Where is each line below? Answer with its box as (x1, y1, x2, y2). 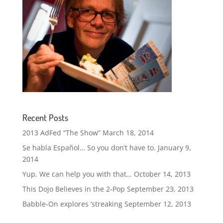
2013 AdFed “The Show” (22, 127, 101, 137)
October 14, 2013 (133, 169, 191, 179)
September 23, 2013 (126, 184, 194, 194)
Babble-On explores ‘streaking (22, 199, 122, 209)
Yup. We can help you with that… (22, 169, 132, 179)
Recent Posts (22, 111, 68, 123)
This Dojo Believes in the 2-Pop (22, 184, 125, 194)
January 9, (157, 142, 191, 152)
